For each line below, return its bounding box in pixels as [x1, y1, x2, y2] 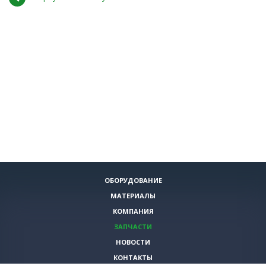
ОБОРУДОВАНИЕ [104, 176, 162, 185]
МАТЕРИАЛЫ [110, 191, 156, 200]
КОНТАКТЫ [113, 253, 153, 262]
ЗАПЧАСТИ [114, 222, 152, 231]
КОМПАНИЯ [112, 207, 154, 216]
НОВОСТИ [116, 237, 150, 246]
